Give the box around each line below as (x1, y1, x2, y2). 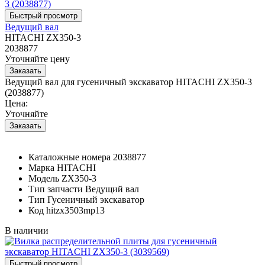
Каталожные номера (28, 151, 111, 162)
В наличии (5, 225, 49, 235)
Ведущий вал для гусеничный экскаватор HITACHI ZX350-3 (5, 76, 252, 87)
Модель (28, 173, 59, 183)
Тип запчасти (28, 183, 83, 194)
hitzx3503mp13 (46, 205, 105, 215)
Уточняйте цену (5, 53, 70, 64)
